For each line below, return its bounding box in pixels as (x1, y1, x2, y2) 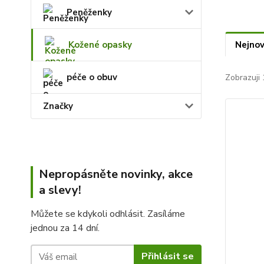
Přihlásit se (141, 250, 194, 263)
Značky (43, 100, 73, 112)
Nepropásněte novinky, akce (39, 166, 193, 182)
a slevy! (39, 181, 81, 198)
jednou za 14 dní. (31, 221, 100, 235)
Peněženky (67, 6, 112, 18)
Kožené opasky (68, 38, 132, 51)
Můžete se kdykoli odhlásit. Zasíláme (31, 207, 185, 220)
